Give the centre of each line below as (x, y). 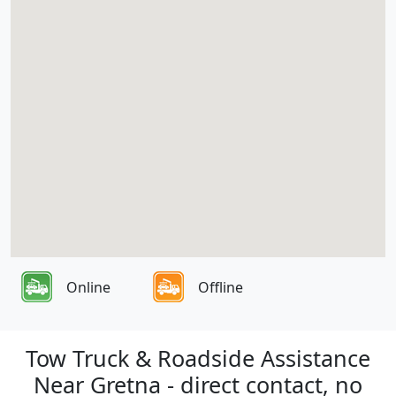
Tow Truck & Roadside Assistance (198, 358)
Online (88, 287)
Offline (221, 287)
